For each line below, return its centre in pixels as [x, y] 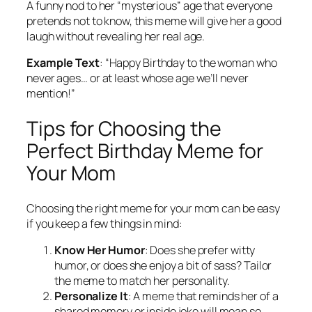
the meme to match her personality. [142, 281]
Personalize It [91, 296]
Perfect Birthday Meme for [145, 150]
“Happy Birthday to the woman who [191, 62]
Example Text [63, 62]
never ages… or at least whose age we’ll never [138, 78]
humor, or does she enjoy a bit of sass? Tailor [163, 266]
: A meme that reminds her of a [203, 296]
